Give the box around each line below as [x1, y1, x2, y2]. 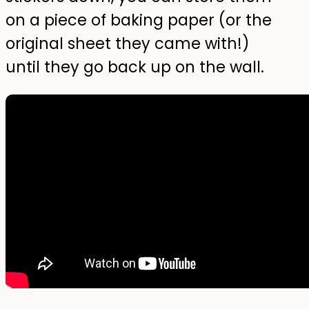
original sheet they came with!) [6, 32, 250, 55]
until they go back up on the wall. [6, 56, 264, 79]
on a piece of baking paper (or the [6, 9, 272, 32]
